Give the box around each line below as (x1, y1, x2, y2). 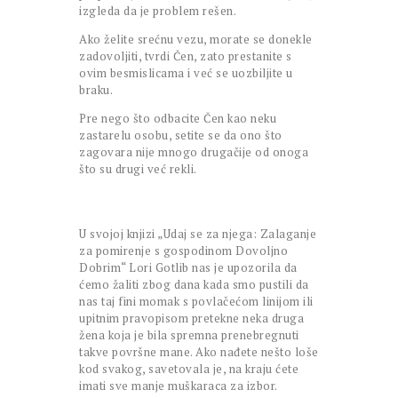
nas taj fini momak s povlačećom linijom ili (79, 292, 314, 309)
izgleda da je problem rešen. (79, 3, 236, 20)
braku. (79, 82, 113, 99)
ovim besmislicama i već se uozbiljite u (79, 65, 293, 82)
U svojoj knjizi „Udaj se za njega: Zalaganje (79, 225, 316, 242)
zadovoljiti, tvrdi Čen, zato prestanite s (79, 48, 292, 65)
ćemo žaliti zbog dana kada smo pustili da (79, 275, 309, 292)
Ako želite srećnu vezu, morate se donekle (79, 31, 313, 48)
